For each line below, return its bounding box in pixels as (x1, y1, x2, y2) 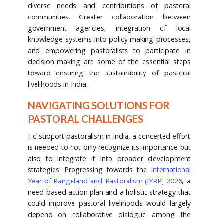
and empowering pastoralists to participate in (27, 45, 191, 55)
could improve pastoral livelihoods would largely (27, 199, 191, 208)
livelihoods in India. (27, 79, 88, 89)
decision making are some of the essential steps (27, 56, 191, 66)
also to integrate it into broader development (27, 154, 191, 163)
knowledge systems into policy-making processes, (27, 34, 191, 44)
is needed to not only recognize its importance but (27, 143, 191, 152)
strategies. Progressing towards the (27, 165, 151, 175)
